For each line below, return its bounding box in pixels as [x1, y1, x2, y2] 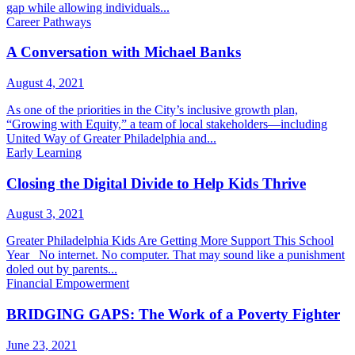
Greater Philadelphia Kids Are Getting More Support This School [6, 234, 334, 248]
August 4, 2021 [6, 75, 84, 90]
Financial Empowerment [6, 277, 129, 291]
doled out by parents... [6, 262, 117, 277]
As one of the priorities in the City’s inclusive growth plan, [6, 102, 298, 116]
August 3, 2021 [6, 207, 84, 221]
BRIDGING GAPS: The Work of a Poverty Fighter [6, 306, 340, 323]
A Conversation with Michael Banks [6, 44, 241, 61]
